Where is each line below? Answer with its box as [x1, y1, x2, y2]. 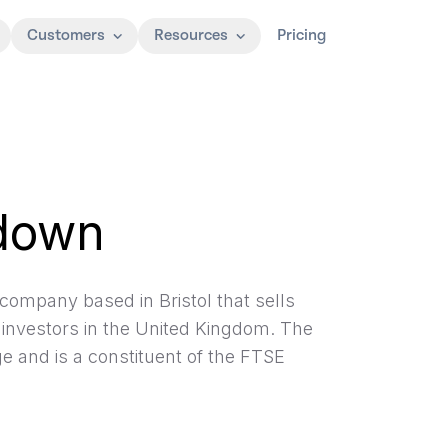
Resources [154, 26, 228, 45]
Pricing [277, 26, 326, 45]
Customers [27, 26, 105, 45]
